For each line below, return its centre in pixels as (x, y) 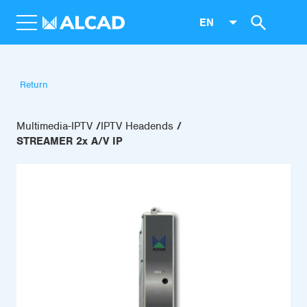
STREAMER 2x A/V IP (70, 141)
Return (34, 85)
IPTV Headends (137, 126)
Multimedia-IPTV (54, 126)
